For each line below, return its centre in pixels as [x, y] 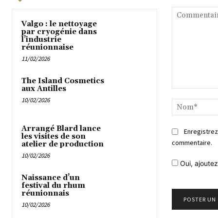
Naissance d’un [51, 178]
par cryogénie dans [59, 32]
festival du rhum [53, 185]
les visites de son [54, 136]
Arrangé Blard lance [61, 128]
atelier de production [63, 144]
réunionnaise [47, 48]
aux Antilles [44, 89]
